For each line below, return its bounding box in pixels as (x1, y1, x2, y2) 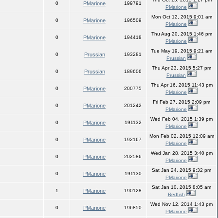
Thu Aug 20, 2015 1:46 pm (151, 31, 212, 36)
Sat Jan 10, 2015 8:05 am (152, 184, 211, 190)
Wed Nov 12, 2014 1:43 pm (150, 201, 213, 207)
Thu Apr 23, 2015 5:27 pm (152, 65, 211, 71)
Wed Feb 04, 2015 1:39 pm (150, 116, 213, 122)
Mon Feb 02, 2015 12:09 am (149, 133, 214, 139)
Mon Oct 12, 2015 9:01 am (151, 14, 212, 19)
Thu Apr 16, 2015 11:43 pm (150, 82, 213, 88)
